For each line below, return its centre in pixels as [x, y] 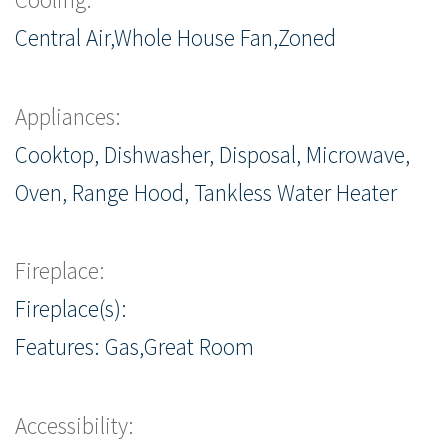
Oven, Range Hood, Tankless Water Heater [206, 192]
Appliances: [68, 116]
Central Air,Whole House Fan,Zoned [175, 38]
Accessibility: [74, 425]
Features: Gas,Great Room [134, 347]
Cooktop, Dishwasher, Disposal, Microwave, [212, 154]
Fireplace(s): [71, 309]
